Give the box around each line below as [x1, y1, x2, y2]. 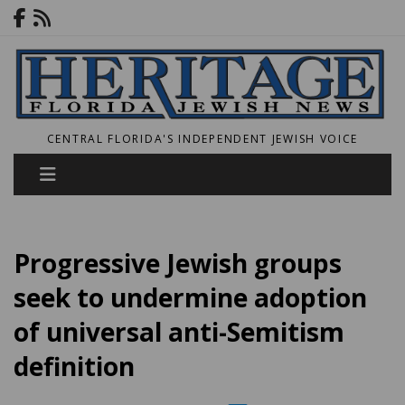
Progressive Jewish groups [14, 246, 342, 281]
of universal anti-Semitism [14, 315, 344, 350]
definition [14, 349, 135, 384]
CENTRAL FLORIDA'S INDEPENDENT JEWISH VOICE [46, 131, 359, 147]
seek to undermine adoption [14, 280, 367, 316]
